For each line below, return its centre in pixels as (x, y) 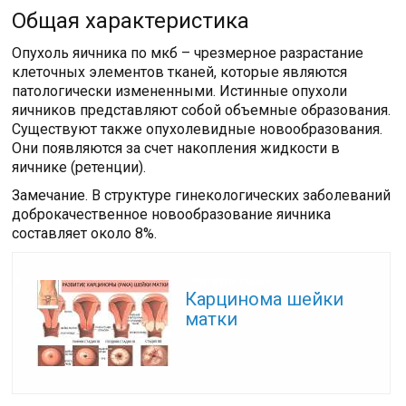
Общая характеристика (131, 21)
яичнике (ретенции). (79, 168)
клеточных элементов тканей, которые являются (180, 72)
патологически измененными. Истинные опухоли (180, 92)
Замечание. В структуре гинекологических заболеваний (202, 196)
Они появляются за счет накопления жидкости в (176, 149)
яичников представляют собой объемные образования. (202, 111)
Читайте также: (233, 282)
